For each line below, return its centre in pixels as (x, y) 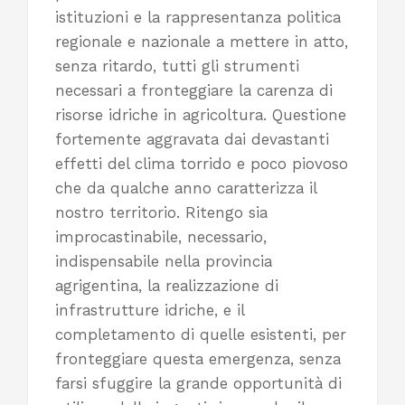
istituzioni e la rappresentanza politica (198, 17)
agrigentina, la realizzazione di (167, 285)
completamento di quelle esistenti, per (201, 334)
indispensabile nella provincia (164, 261)
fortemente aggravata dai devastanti (192, 139)
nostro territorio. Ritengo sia (161, 212)
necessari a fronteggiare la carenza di (194, 90)
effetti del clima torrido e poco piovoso (202, 163)
